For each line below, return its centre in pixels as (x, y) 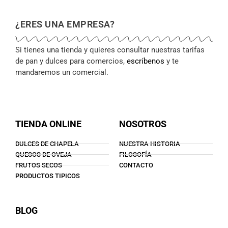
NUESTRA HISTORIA (150, 144)
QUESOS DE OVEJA (44, 154)
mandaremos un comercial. (62, 73)
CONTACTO (136, 165)
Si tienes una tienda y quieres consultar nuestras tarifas (110, 50)
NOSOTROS (143, 124)
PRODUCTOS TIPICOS (48, 176)
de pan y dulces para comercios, (71, 61)
